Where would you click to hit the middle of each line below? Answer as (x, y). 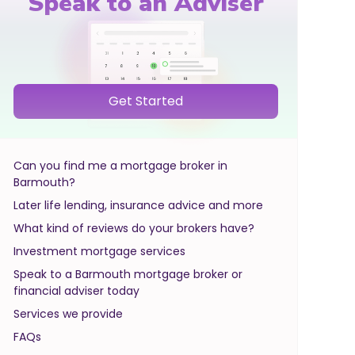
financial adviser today (76, 290)
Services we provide (68, 313)
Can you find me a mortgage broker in (120, 165)
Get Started (146, 101)
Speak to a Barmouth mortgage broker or (128, 274)
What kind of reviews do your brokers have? (134, 228)
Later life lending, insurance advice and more (138, 205)
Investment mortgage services (99, 251)
